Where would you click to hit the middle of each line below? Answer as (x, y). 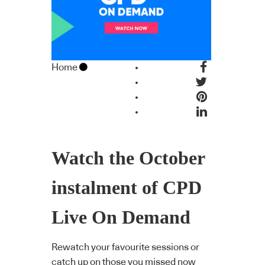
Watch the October (128, 159)
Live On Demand (121, 218)
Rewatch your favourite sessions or (125, 247)
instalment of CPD (127, 188)
